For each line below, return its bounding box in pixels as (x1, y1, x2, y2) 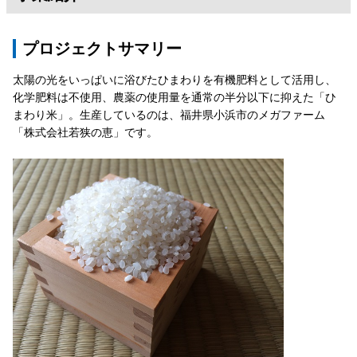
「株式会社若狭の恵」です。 (13, 124, 158, 139)
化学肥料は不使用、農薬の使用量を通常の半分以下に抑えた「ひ (13, 89, 336, 104)
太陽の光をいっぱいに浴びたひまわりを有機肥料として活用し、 (13, 72, 336, 86)
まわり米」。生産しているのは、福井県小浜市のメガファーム (13, 107, 325, 121)
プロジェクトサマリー (22, 38, 182, 58)
